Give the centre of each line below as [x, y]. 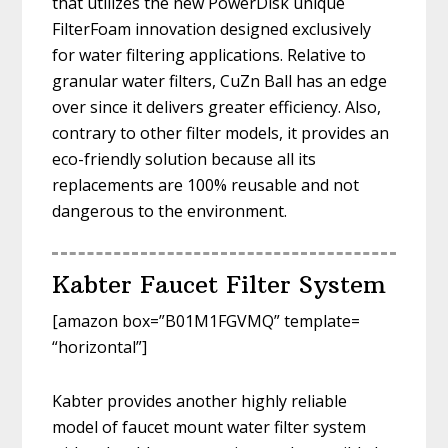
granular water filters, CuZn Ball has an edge [220, 81]
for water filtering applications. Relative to [209, 55]
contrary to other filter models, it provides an [221, 133]
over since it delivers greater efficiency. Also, [217, 107]
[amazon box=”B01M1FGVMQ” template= [206, 321]
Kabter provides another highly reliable [200, 401]
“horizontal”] [100, 347]
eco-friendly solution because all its [184, 159]
